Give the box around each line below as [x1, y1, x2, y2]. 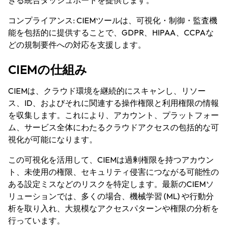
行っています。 [8, 215, 65, 225]
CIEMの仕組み [8, 62, 87, 77]
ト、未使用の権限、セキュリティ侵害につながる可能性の [8, 167, 219, 177]
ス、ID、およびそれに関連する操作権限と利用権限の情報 [8, 98, 219, 108]
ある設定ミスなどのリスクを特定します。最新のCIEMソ [8, 179, 214, 189]
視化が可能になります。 [8, 134, 97, 144]
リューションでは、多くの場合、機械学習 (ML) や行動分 [8, 191, 214, 201]
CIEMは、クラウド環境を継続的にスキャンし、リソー [8, 86, 206, 96]
